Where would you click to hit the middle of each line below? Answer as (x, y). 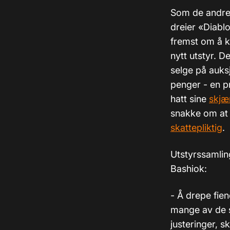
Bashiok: (189, 169)
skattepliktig (196, 128)
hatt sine (190, 99)
